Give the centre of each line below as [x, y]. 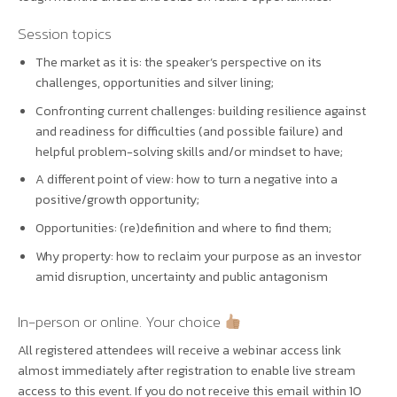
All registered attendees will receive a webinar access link [179, 350]
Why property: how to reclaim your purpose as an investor [198, 257]
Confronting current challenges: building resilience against [201, 110]
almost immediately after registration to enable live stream [187, 371]
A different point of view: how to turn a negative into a [187, 179]
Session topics [65, 33]
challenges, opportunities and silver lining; [155, 82]
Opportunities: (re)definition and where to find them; [183, 228]
